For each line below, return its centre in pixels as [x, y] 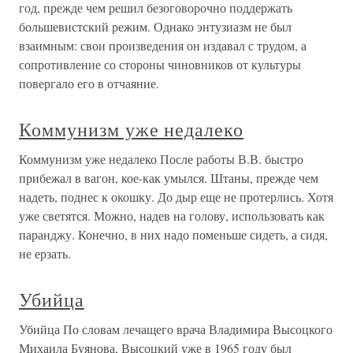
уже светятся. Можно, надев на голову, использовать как [172, 216]
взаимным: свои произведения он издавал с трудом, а [163, 45]
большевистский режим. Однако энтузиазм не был [155, 26]
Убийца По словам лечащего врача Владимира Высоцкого [176, 329]
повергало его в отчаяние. [89, 83]
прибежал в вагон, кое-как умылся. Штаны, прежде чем [169, 178]
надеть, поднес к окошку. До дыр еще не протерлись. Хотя [176, 197]
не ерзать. [45, 253]
